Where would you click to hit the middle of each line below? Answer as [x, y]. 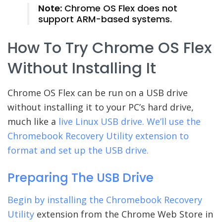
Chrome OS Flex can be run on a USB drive [98, 93]
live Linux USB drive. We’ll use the [130, 122]
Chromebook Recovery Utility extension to [98, 136]
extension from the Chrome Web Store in [124, 214]
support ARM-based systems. [105, 19]
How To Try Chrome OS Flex [110, 48]
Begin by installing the [57, 199]
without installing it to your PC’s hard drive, [101, 107]
